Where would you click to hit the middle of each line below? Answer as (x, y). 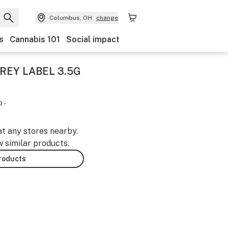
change (107, 18)
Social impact (93, 39)
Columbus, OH (71, 18)
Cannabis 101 (35, 39)
